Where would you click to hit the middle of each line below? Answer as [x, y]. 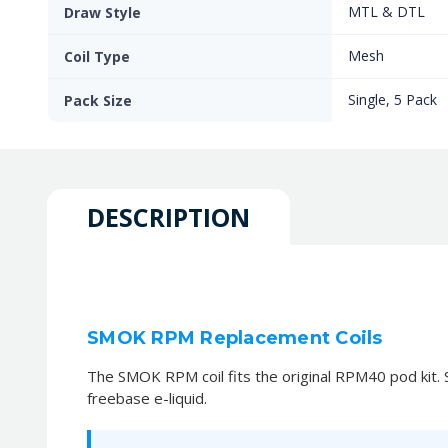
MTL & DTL [386, 11]
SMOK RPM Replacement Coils [235, 337]
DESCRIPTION [168, 217]
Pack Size [98, 100]
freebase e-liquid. [147, 397]
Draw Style [102, 12]
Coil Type [97, 56]
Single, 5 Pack [392, 99]
